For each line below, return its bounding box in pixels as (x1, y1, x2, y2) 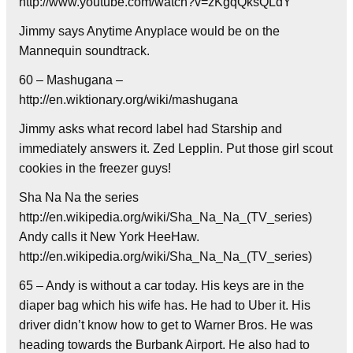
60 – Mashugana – (19, 72, 123, 87)
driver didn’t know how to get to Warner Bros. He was (19, 318, 313, 332)
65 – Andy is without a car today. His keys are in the (19, 278, 304, 292)
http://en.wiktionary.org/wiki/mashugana (19, 92, 238, 106)
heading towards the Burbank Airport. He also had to (19, 337, 310, 351)
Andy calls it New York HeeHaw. (19, 229, 199, 243)
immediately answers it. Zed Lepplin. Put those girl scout (19, 141, 333, 155)
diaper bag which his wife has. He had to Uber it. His (19, 298, 310, 312)
